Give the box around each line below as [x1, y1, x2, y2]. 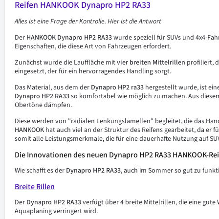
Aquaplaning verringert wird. [15, 206, 98, 216]
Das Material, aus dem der [15, 83, 91, 92]
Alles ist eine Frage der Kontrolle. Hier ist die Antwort [15, 17, 161, 26]
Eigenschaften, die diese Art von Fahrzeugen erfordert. [15, 42, 171, 51]
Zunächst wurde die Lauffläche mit [15, 58, 117, 67]
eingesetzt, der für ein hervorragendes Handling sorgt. [15, 66, 171, 76]
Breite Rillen [15, 181, 55, 192]
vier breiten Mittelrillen [117, 58, 185, 67]
